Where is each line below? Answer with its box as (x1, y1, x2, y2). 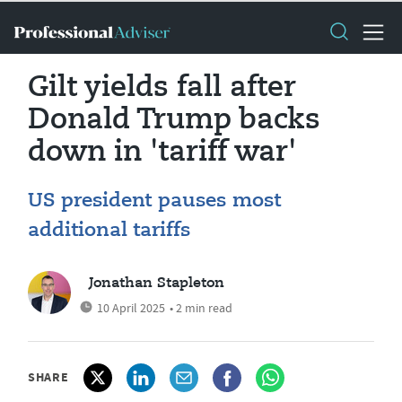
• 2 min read (169, 300, 232, 316)
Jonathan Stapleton (88, 276, 224, 291)
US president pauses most (28, 191, 281, 211)
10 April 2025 (96, 300, 165, 316)
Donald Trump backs (28, 106, 320, 135)
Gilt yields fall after (28, 74, 296, 102)
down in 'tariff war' (28, 138, 296, 167)
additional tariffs (28, 221, 190, 240)
